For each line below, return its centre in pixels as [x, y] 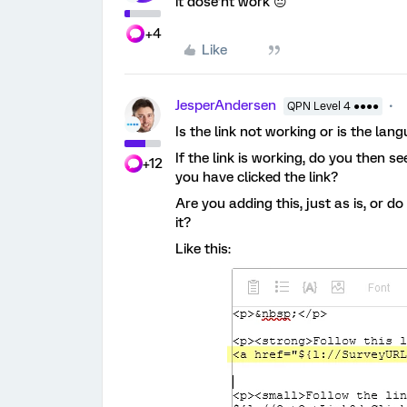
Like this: [203, 249]
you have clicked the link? [257, 177]
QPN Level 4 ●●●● [333, 106]
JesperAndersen [226, 105]
